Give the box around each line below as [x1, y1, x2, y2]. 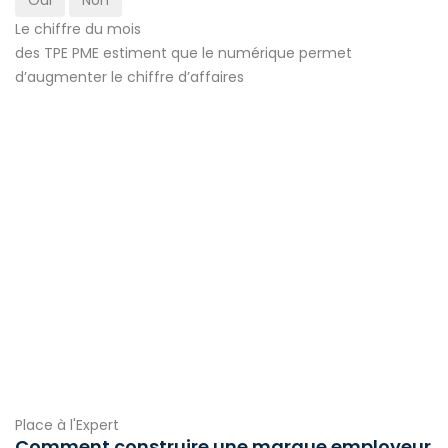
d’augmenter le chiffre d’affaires [15, 66, 244, 87]
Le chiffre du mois [15, 18, 141, 39]
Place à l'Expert [15, 415, 119, 436]
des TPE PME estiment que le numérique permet [15, 42, 352, 63]
